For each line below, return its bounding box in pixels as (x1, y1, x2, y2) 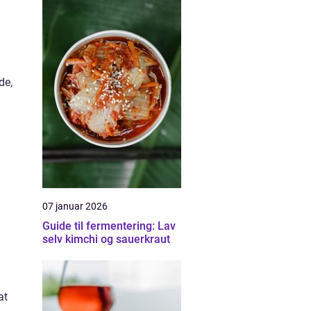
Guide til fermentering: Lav (42, 219, 176, 233)
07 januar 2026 (42, 201, 108, 212)
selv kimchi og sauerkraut (42, 233, 170, 246)
